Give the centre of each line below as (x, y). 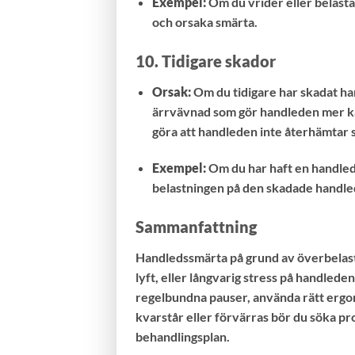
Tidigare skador (219, 61)
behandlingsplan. (183, 336)
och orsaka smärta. (204, 22)
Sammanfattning (196, 226)
